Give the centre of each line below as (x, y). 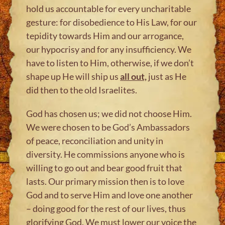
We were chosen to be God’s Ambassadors (108, 127)
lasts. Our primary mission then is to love (105, 181)
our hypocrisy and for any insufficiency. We (109, 49)
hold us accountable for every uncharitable (109, 8)
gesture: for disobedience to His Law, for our (112, 22)
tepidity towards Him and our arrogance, (105, 35)
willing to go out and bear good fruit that (104, 167)
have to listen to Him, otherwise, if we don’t (110, 63)
